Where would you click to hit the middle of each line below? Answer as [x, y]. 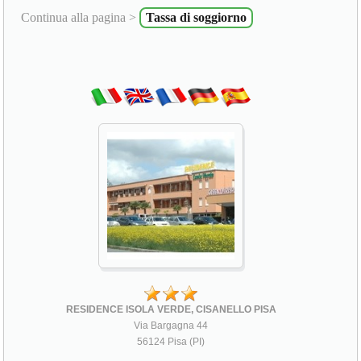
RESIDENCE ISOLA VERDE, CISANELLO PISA [171, 310]
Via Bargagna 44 [171, 326]
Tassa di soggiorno [197, 18]
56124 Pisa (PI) [171, 342]
